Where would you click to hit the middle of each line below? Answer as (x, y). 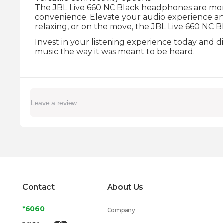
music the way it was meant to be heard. (115, 52)
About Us (125, 187)
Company (121, 210)
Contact (39, 187)
